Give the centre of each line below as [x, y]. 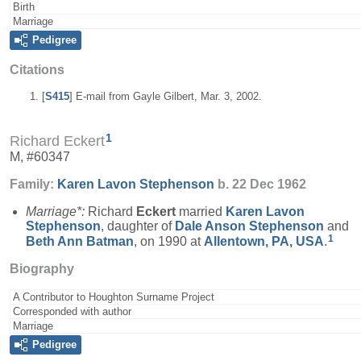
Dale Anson [212, 226]
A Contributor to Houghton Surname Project [114, 297]
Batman [110, 241]
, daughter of [138, 226]
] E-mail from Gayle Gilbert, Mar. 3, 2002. [166, 96]
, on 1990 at [169, 241]
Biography [42, 268]
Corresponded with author [72, 311]
